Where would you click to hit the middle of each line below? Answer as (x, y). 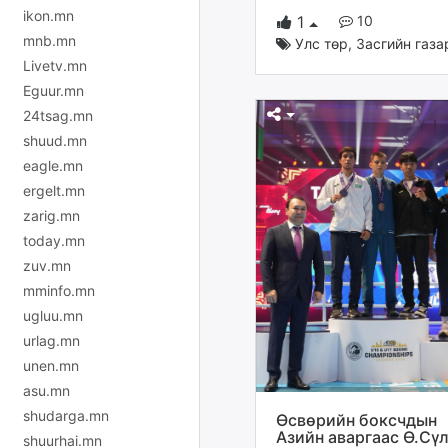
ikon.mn (48, 15)
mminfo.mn (59, 290)
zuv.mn (47, 265)
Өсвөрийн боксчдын (356, 419)
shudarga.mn (66, 415)
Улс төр (321, 44)
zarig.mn (51, 215)
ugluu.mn (53, 315)
